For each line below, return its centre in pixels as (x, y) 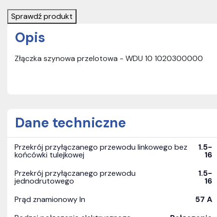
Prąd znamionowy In (50, 199)
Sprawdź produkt (42, 16)
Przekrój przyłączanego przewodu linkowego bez (101, 147)
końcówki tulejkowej (49, 155)
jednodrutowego (44, 181)
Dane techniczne (70, 123)
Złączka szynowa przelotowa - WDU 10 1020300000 (109, 58)
